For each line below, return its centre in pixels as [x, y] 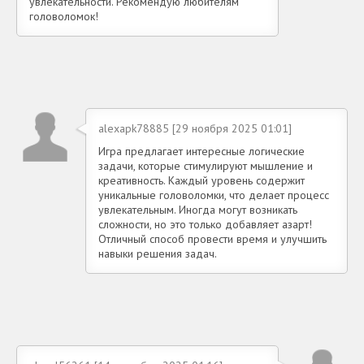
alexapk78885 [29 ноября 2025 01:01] [195, 129]
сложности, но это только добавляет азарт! [205, 225]
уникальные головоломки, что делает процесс [214, 195]
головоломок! [64, 17]
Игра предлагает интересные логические [201, 152]
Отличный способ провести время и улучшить [212, 239]
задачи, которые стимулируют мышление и [206, 166]
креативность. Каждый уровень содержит [201, 181]
